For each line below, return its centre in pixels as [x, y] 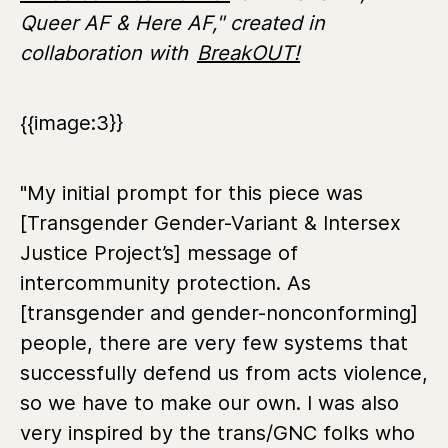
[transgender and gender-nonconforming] [219, 312]
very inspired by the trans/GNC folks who [217, 432]
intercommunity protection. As [165, 282]
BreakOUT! [248, 52]
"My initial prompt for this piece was [191, 192]
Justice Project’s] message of [159, 252]
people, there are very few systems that [214, 342]
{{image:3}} [71, 122]
